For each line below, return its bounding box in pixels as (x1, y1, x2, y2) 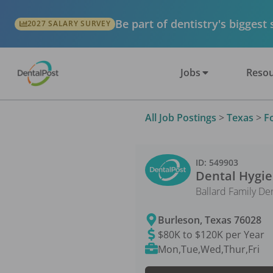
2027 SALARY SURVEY (27, 18, 111, 29)
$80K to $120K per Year (158, 227, 265, 241)
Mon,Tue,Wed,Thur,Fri (158, 242, 260, 256)
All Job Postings (145, 110, 216, 124)
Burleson (158, 213, 200, 227)
